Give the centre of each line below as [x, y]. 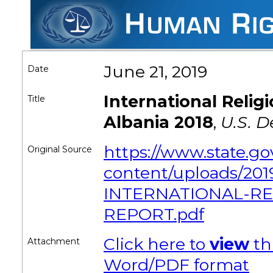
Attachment [54, 241]
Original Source [60, 149]
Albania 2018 [158, 122]
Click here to [157, 244]
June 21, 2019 [155, 72]
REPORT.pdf [154, 214]
